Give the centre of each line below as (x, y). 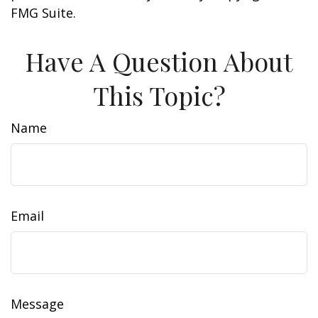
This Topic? (159, 95)
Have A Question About (159, 61)
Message (37, 304)
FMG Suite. (43, 13)
